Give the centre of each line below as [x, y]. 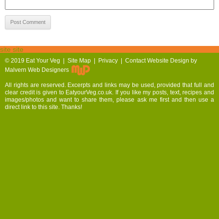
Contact [135, 61]
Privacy [108, 61]
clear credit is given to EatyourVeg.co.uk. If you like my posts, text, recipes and [109, 93]
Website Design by [172, 61]
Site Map [79, 61]
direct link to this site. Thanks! [44, 107]
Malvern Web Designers [38, 70]
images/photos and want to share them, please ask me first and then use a [109, 100]
